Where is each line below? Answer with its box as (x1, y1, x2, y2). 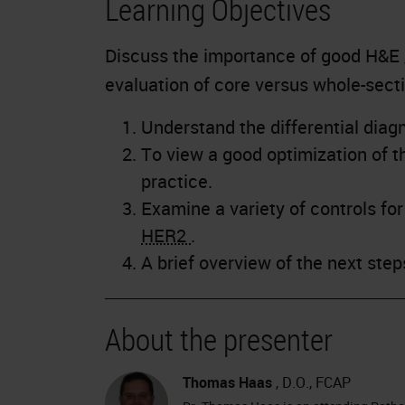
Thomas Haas (183, 372, 272, 392)
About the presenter (105, 317, 333, 360)
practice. (141, 168, 212, 193)
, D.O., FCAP (272, 372, 351, 392)
